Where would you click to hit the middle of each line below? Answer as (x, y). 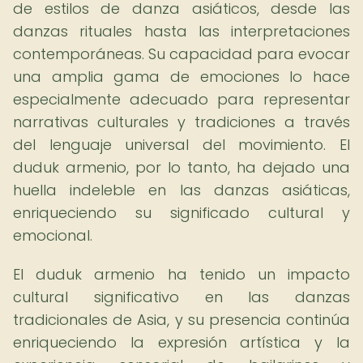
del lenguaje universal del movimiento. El (181, 145)
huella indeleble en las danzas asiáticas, (181, 190)
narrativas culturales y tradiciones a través (181, 122)
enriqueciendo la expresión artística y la (181, 342)
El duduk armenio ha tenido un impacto (181, 274)
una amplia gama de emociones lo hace (181, 77)
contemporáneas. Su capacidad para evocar (181, 54)
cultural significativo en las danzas (181, 297)
